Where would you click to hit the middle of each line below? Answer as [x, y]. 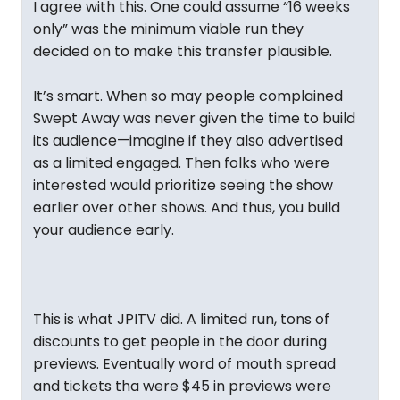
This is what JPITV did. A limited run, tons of [181, 319]
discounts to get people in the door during [180, 342]
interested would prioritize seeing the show [183, 185]
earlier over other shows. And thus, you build [187, 208]
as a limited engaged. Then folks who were [181, 163]
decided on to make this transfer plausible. [183, 51]
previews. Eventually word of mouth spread [184, 364]
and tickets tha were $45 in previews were [182, 386]
